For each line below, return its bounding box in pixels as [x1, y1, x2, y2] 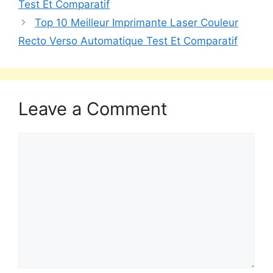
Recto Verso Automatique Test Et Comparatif [18, 35, 238, 47]
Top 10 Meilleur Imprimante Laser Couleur [35, 16, 239, 29]
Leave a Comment [18, 98, 168, 119]
